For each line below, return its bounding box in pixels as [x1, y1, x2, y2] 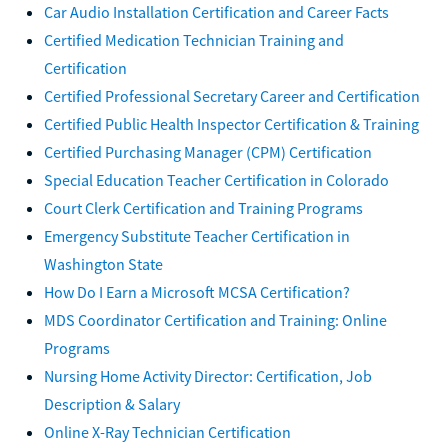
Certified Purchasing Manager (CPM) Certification [44, 141, 372, 162]
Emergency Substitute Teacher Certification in [44, 225, 350, 246]
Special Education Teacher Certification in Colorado [44, 169, 389, 190]
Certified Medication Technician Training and [44, 29, 344, 50]
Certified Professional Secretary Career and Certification [44, 85, 420, 106]
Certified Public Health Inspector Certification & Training [44, 113, 419, 134]
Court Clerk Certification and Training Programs [44, 197, 363, 218]
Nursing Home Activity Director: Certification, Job [44, 365, 372, 386]
